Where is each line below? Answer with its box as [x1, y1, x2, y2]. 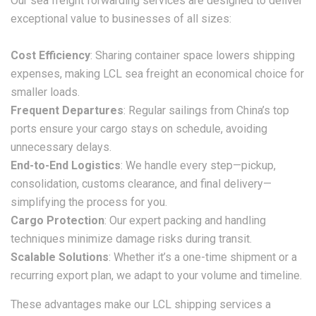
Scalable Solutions [11, 250, 109, 264]
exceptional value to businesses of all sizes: [11, 12, 231, 25]
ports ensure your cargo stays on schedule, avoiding [11, 122, 267, 135]
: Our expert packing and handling [104, 214, 266, 227]
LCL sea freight [103, 67, 178, 80]
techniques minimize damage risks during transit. [11, 232, 252, 245]
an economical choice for [178, 67, 304, 80]
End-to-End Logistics [11, 159, 121, 172]
